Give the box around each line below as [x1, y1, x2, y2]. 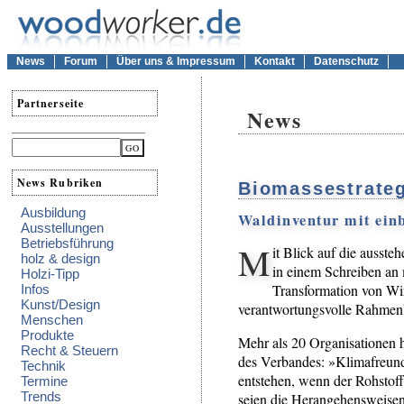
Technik [21, 357, 66, 373]
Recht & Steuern [21, 342, 118, 358]
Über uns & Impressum [116, 55, 235, 68]
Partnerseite [17, 95, 84, 111]
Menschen [21, 311, 83, 327]
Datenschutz [314, 55, 379, 68]
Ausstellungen [21, 219, 104, 235]
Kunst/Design [21, 296, 100, 312]
